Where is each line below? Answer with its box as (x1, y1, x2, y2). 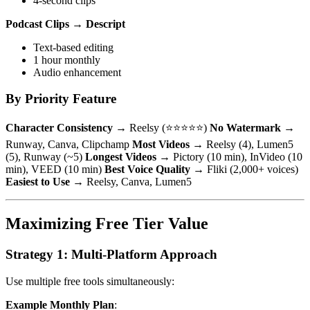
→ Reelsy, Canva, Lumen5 (70, 176, 192, 188)
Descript (86, 17, 125, 30)
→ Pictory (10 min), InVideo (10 (156, 151, 302, 163)
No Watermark (210, 122, 281, 134)
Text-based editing (33, 41, 113, 53)
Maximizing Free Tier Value (6, 214, 208, 232)
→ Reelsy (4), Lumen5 (190, 138, 293, 151)
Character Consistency (6, 122, 113, 134)
